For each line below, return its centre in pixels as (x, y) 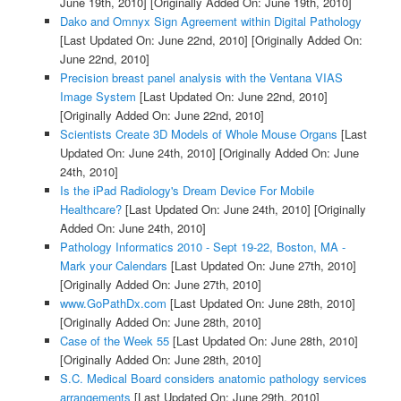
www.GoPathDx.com (113, 303)
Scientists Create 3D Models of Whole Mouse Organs (198, 133)
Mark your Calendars (113, 265)
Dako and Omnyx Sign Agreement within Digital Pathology (210, 21)
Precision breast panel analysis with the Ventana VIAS (201, 77)
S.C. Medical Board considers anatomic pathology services (213, 378)
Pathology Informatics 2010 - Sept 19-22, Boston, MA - (202, 246)
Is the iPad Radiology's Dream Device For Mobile (187, 190)
